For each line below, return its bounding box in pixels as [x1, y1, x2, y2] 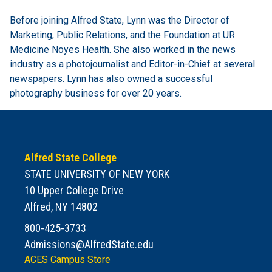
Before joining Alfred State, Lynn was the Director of [10, 14, 229, 26]
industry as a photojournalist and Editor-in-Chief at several [10, 58, 255, 70]
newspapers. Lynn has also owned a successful [10, 72, 212, 84]
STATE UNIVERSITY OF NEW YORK [24, 167, 169, 180]
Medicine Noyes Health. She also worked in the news [10, 43, 236, 55]
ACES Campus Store [24, 253, 110, 265]
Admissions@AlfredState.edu [24, 237, 154, 251]
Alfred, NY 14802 [24, 200, 98, 213]
